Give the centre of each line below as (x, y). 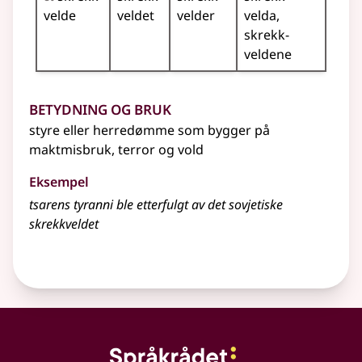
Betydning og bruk (100, 107)
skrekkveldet (64, 224)
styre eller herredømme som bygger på (149, 130)
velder (196, 16)
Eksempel (59, 182)
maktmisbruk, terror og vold (116, 150)
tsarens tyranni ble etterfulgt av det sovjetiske (156, 205)
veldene (268, 55)
